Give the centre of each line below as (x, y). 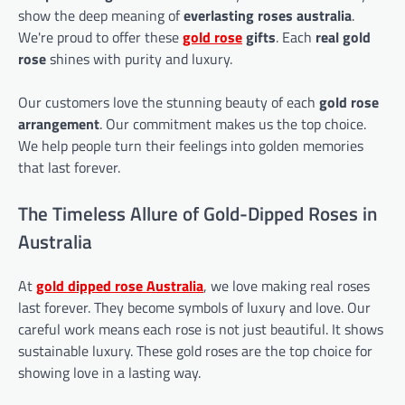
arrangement (59, 123)
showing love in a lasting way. (109, 372)
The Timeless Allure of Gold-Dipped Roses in (198, 213)
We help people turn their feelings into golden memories (191, 145)
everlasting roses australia (268, 15)
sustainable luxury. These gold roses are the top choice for (195, 350)
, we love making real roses (287, 285)
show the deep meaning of (101, 15)
